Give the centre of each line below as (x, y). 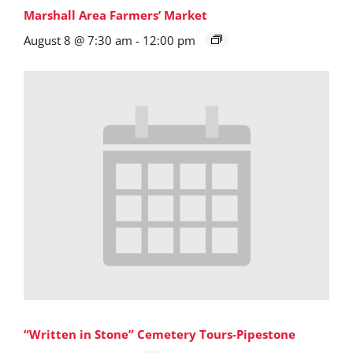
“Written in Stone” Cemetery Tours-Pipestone (160, 334)
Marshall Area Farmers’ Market (115, 15)
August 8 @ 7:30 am (78, 41)
